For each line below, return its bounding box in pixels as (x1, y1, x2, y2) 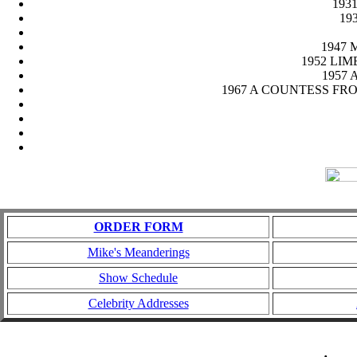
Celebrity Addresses (88, 296, 189, 311)
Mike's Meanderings (87, 245, 190, 260)
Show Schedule (99, 271, 178, 285)
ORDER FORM (93, 220, 183, 234)
